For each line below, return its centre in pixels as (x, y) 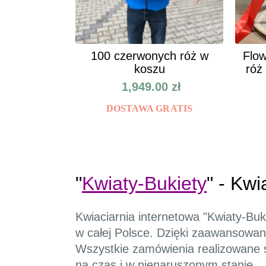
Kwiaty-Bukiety (144, 184)
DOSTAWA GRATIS (149, 109)
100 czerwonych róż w (149, 56)
